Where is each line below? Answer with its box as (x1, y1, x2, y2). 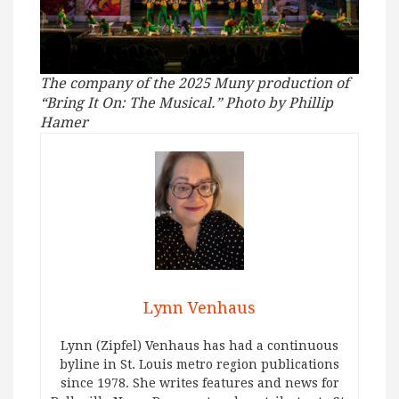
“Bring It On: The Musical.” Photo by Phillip (40, 94, 333, 111)
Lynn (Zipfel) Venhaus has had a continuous (61, 338, 338, 354)
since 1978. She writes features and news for (60, 376, 339, 391)
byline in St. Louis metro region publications (60, 357, 339, 372)
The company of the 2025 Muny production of (40, 74, 349, 92)
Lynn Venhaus (143, 298, 256, 318)
